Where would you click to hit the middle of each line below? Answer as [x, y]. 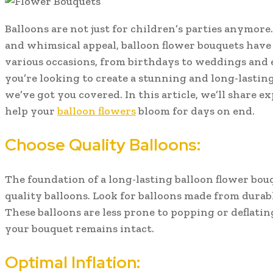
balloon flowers [97, 111]
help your [31, 111]
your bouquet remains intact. [80, 228]
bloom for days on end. [195, 111]
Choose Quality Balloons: [103, 145]
